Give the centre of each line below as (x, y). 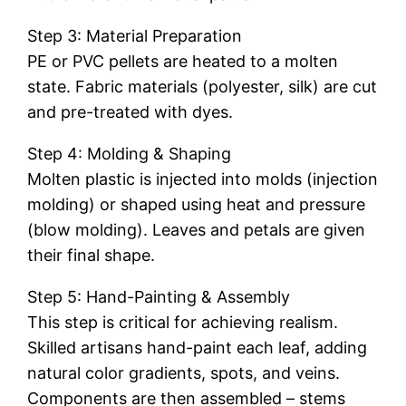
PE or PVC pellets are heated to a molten (183, 61)
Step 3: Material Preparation (135, 36)
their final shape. (92, 255)
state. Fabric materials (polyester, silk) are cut (203, 87)
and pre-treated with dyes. (130, 112)
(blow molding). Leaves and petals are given (197, 230)
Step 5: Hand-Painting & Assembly (159, 297)
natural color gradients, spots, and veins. (184, 373)
